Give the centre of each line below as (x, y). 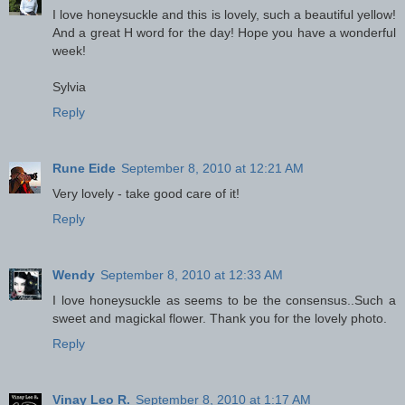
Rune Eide (84, 169)
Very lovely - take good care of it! (146, 194)
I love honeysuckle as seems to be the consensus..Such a (224, 301)
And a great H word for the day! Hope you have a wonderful (224, 33)
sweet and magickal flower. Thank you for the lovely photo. (220, 319)
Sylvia (69, 87)
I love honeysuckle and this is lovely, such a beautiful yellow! (224, 15)
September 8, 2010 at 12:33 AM (192, 275)
